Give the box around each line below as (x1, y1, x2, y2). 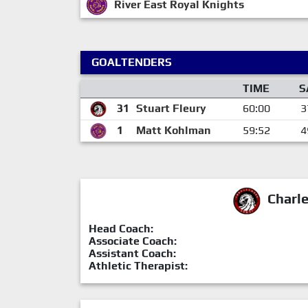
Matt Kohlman (135, 124, 211, 137)
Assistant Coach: (89, 247, 176, 261)
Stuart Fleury (135, 102, 206, 115)
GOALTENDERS (91, 56, 172, 69)
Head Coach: (89, 222, 153, 236)
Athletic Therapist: (89, 259, 188, 273)
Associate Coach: (89, 234, 177, 248)
